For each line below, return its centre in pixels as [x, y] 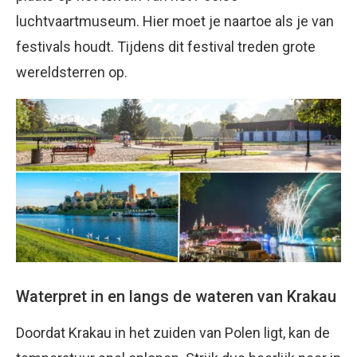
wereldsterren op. [72, 73]
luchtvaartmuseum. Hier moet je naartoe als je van [175, 22]
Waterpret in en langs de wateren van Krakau [176, 296]
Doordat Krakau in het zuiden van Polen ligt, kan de [173, 332]
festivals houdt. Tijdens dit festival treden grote [166, 47]
